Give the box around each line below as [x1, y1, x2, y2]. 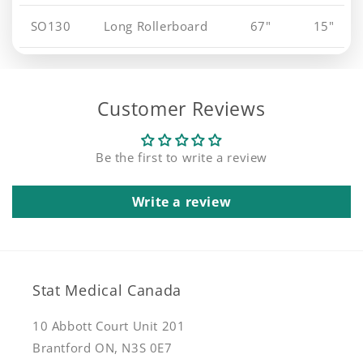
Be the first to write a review [96, 148, 267, 165]
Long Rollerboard [103, 17, 208, 34]
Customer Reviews [97, 96, 266, 122]
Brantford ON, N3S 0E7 [32, 339, 173, 356]
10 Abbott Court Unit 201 [32, 317, 186, 334]
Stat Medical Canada [32, 279, 182, 300]
